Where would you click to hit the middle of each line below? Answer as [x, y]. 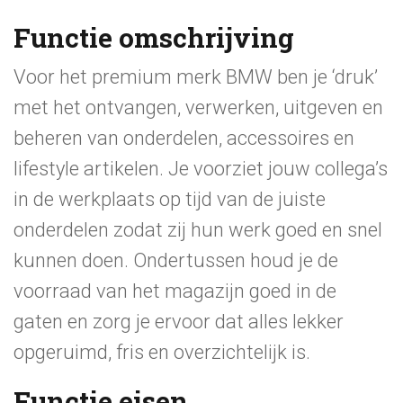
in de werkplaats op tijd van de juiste [170, 199]
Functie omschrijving [154, 37]
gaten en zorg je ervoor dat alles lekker [179, 322]
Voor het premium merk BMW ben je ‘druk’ [196, 77]
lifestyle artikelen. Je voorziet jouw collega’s [201, 169]
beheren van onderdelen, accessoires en [184, 138]
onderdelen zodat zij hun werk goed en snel [198, 230]
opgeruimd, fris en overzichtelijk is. [162, 352]
